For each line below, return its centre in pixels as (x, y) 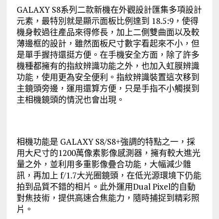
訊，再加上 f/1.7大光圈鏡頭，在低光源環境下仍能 (109, 175)
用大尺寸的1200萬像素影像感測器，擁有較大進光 (108, 153)
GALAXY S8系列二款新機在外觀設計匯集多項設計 (109, 9)
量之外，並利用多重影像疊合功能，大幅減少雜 (104, 164)
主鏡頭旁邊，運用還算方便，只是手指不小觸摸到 (108, 88)
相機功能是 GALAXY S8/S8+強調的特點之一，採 (106, 141)
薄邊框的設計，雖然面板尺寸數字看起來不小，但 (108, 43)
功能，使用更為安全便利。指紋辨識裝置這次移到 (108, 77)
